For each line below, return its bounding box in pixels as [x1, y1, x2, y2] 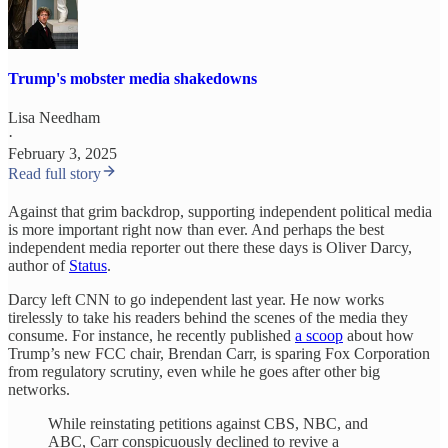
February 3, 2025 [8, 145, 117, 163]
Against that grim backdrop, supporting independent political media [8, 203, 432, 221]
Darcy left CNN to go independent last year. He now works [8, 291, 384, 309]
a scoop [295, 327, 343, 345]
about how [343, 327, 414, 345]
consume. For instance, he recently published [8, 327, 295, 345]
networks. [8, 381, 70, 399]
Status [69, 257, 107, 275]
